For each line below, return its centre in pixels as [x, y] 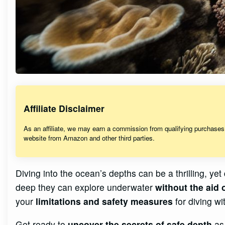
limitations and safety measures [104, 201]
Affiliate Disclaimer [64, 108]
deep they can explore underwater [86, 187]
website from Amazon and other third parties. [89, 138]
